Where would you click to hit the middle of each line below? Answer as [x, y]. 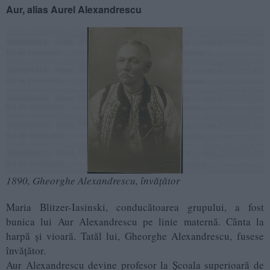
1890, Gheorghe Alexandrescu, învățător [93, 180]
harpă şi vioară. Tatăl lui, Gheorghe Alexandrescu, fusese [135, 236]
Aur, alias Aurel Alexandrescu [74, 10]
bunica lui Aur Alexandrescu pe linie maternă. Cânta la [135, 221]
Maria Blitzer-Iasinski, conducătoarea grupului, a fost [135, 207]
